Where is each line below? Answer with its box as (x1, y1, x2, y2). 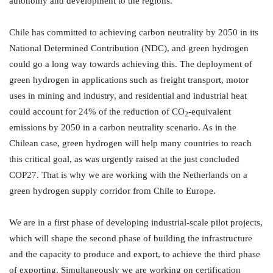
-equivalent (188, 107, 231, 117)
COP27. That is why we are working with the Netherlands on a (9, 170, 247, 180)
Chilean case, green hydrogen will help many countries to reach (9, 138, 252, 149)
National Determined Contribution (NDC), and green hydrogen (9, 43, 249, 54)
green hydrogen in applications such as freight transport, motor (9, 75, 249, 85)
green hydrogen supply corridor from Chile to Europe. (9, 186, 216, 196)
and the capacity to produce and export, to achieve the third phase (9, 249, 260, 260)
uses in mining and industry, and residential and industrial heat (9, 91, 247, 101)
